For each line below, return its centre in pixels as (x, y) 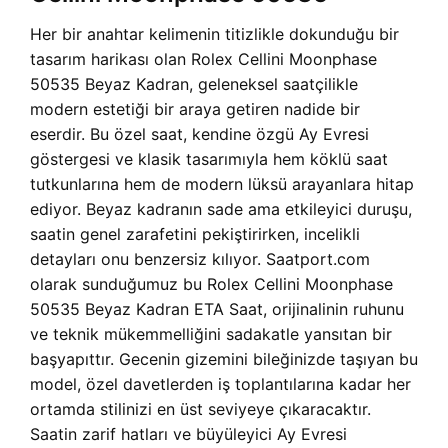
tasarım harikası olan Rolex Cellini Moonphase (203, 59)
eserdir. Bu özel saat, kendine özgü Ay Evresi (199, 134)
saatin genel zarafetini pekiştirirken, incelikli (195, 234)
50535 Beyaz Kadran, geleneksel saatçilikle (194, 84)
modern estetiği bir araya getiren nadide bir (195, 109)
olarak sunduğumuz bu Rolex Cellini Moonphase (211, 284)
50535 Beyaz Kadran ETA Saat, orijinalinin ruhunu (217, 309)
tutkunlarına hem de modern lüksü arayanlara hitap (222, 184)
